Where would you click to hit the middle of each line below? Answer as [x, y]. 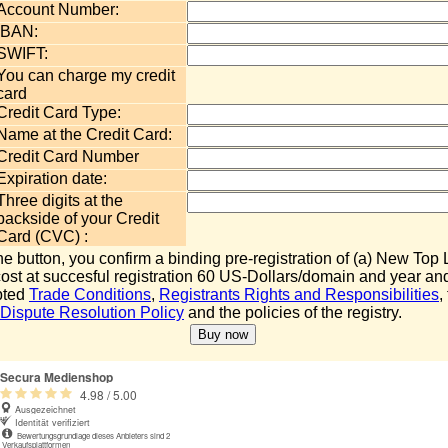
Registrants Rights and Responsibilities [299, 294]
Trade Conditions [90, 294]
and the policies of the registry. [293, 312]
